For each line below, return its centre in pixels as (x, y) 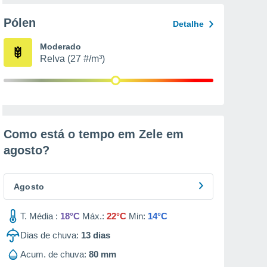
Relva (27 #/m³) (72, 59)
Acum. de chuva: (53, 254)
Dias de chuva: (49, 235)
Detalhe (188, 24)
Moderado (60, 46)
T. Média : (39, 216)
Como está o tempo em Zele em (94, 134)
